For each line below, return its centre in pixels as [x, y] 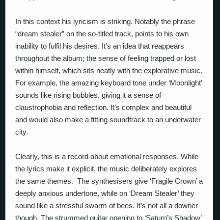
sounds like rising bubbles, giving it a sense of [88, 95]
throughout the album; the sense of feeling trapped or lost [106, 58]
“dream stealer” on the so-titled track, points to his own [102, 33]
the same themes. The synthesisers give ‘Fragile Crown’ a [109, 181]
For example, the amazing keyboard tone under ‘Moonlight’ [109, 82]
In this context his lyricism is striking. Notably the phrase [105, 21]
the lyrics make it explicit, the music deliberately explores [106, 169]
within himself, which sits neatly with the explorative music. [109, 70]
